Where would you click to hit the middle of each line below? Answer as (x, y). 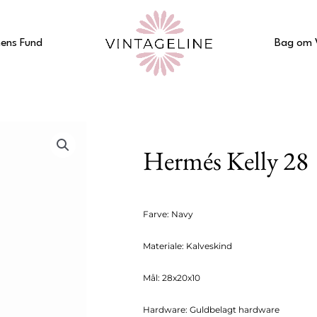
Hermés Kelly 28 (226, 160)
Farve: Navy (168, 214)
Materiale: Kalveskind (188, 246)
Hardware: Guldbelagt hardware (211, 310)
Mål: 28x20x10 (172, 278)
